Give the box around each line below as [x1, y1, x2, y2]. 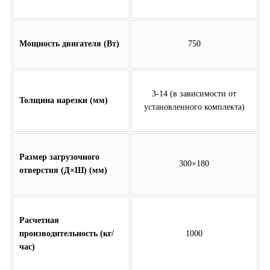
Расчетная [19, 216, 59, 225]
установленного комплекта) [143, 102, 245, 112]
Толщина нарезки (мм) [19, 96, 110, 105]
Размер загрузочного [19, 152, 99, 162]
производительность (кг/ [19, 229, 114, 239]
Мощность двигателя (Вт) [19, 39, 119, 49]
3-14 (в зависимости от [152, 89, 236, 99]
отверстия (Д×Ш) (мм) [19, 166, 107, 175]
